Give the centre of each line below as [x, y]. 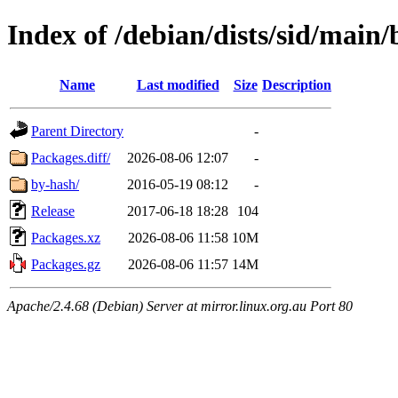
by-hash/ [55, 184]
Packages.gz [66, 264]
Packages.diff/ [71, 157]
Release [53, 211]
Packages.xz [66, 237]
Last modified [178, 84]
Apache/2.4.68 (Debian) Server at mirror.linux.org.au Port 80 [180, 306]
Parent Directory [77, 131]
